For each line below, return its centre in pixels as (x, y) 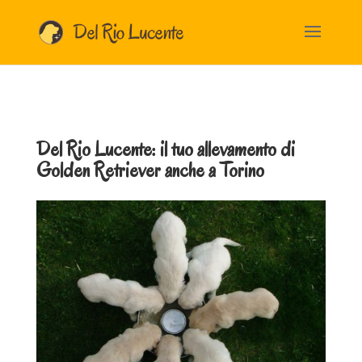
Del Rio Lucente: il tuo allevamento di (165, 149)
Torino (242, 170)
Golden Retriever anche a (128, 170)
